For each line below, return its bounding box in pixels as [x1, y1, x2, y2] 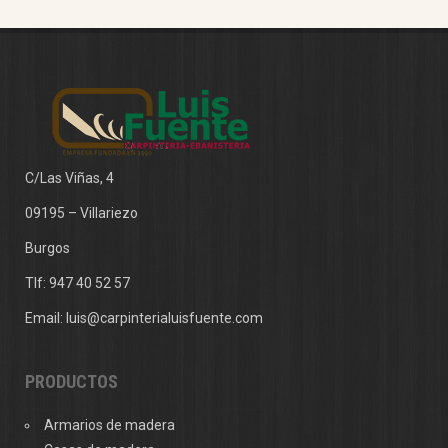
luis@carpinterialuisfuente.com [66, 310, 263, 326]
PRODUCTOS [25, 371, 118, 392]
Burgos [25, 240, 70, 256]
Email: [25, 310, 66, 326]
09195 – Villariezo [25, 205, 138, 221]
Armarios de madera [44, 417, 175, 433]
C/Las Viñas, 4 [25, 170, 114, 186]
